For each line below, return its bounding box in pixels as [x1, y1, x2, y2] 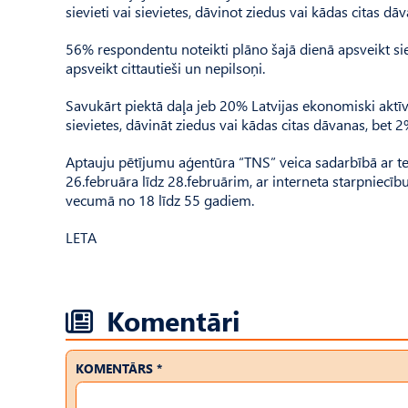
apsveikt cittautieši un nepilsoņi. [66, 58, 265, 77]
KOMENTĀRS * [76, 360, 162, 377]
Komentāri [107, 301, 240, 339]
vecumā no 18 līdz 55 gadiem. [66, 190, 254, 209]
